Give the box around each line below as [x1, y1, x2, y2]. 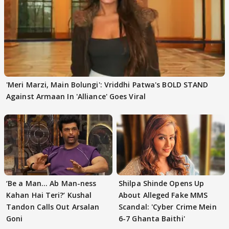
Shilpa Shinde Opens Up [119, 178, 204, 188]
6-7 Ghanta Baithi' [119, 213, 185, 223]
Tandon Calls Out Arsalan [6, 201, 100, 212]
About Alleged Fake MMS [119, 190, 208, 200]
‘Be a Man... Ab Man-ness [6, 178, 97, 188]
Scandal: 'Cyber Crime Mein [119, 201, 217, 212]
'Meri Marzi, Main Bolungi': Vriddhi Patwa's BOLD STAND [6, 79, 209, 89]
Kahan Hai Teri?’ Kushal [6, 190, 92, 200]
